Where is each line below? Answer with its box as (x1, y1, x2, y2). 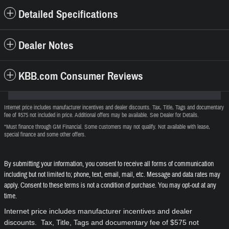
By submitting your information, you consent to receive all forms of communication (4, 159, 214, 169)
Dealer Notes (18, 39, 74, 53)
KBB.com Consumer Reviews (18, 70, 143, 83)
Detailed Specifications (18, 8, 118, 21)
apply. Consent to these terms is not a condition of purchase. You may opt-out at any (4, 181, 216, 191)
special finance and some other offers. (4, 130, 86, 139)
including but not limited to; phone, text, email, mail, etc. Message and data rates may (4, 170, 220, 180)
